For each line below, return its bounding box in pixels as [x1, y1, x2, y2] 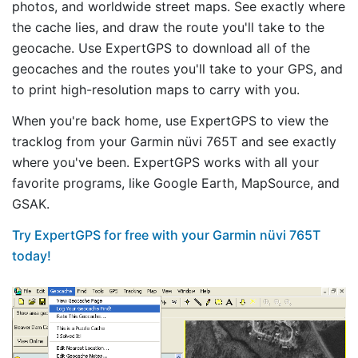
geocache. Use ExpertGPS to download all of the [12, 40, 310, 57]
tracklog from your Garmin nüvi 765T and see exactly [12, 133, 336, 150]
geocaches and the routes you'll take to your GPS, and [12, 61, 343, 78]
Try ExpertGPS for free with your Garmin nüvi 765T [12, 226, 320, 243]
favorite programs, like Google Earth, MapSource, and [12, 175, 340, 192]
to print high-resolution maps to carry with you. [12, 82, 300, 98]
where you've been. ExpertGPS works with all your [12, 154, 319, 171]
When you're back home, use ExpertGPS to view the [12, 113, 328, 129]
